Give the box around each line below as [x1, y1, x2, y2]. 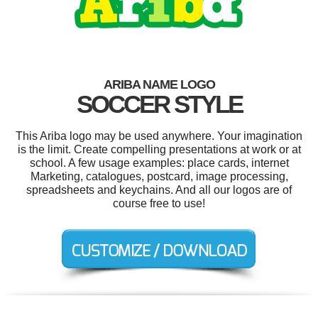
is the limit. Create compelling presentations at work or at [17, 143, 301, 156]
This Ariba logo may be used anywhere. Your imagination [16, 130, 302, 143]
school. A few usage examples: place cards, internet [29, 157, 289, 170]
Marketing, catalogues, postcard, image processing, [30, 170, 288, 183]
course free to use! [113, 197, 205, 210]
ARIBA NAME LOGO [103, 77, 215, 92]
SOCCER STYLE [76, 90, 242, 119]
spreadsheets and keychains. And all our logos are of [26, 184, 292, 197]
